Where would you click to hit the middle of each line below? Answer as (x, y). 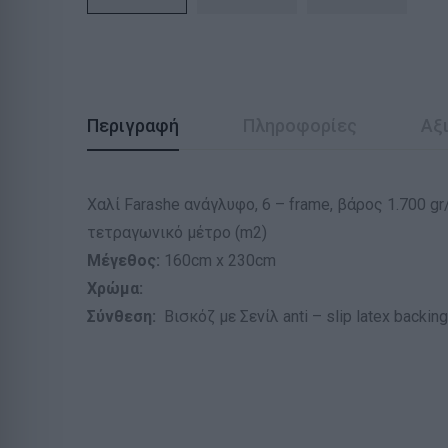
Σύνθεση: (121, 317)
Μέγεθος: (125, 261)
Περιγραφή (133, 126)
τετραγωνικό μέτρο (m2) (177, 233)
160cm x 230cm (220, 261)
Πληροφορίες (300, 126)
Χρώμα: (115, 289)
